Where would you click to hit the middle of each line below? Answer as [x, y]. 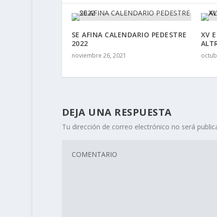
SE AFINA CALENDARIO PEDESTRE [129, 34]
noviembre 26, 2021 [99, 55]
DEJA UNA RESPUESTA [117, 112]
